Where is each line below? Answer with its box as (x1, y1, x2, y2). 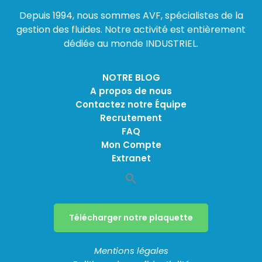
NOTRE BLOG (102, 71, 160, 84)
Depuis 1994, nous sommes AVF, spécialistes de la (19, 8, 243, 22)
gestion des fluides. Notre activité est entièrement (16, 22, 246, 36)
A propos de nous (90, 85, 172, 98)
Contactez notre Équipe (75, 98, 187, 111)
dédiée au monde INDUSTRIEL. (64, 36, 198, 50)
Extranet (111, 152, 151, 165)
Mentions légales (94, 244, 168, 257)
